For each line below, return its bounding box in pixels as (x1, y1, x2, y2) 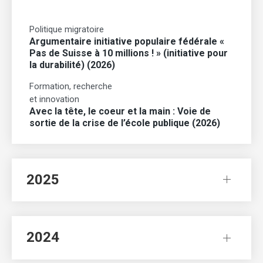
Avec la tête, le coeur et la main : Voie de (29, 105, 211, 117)
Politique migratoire (29, 23, 104, 35)
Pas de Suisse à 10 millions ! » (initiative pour (29, 47, 228, 59)
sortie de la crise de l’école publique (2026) (29, 117, 220, 129)
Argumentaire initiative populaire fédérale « (29, 35, 224, 47)
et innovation (29, 93, 79, 104)
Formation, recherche (29, 80, 112, 92)
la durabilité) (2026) (29, 59, 115, 70)
